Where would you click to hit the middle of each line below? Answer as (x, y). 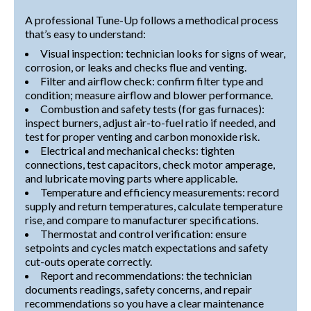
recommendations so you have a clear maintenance (144, 303)
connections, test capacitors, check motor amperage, (150, 164)
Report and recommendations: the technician (146, 275)
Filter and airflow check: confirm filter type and (152, 81)
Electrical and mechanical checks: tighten (137, 150)
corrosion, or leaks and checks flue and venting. (136, 67)
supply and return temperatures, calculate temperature (154, 205)
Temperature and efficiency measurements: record (160, 192)
